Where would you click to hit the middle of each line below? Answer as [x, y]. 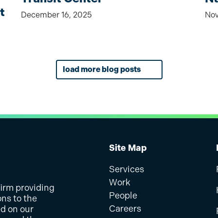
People [123, 196]
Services [126, 169]
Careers [125, 209]
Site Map [128, 148]
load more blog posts [102, 70]
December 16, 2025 [57, 15]
